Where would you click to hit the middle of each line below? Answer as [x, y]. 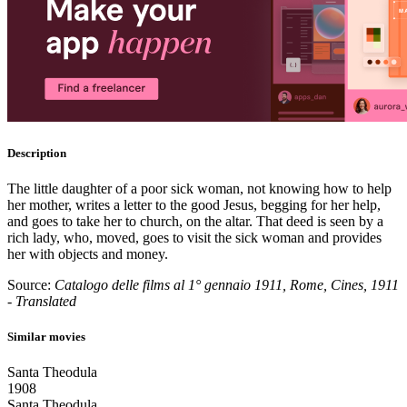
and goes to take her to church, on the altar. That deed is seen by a [195, 221]
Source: [31, 284]
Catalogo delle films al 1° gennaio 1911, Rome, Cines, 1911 [227, 284]
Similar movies [46, 336]
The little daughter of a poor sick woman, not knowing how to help [199, 188]
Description [37, 153]
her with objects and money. [88, 253]
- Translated [42, 301]
